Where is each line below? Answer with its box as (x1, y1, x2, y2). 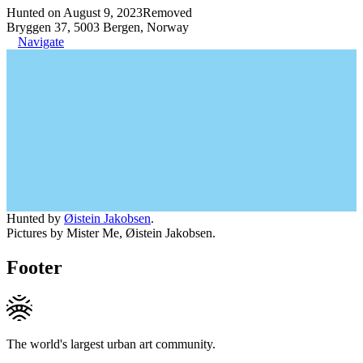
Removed (143, 5, 192, 19)
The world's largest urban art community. (6, 336, 216, 351)
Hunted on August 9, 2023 (6, 5, 143, 19)
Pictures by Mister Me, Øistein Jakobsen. (6, 225, 216, 240)
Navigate (18, 34, 64, 49)
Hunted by (6, 211, 64, 225)
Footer (6, 256, 62, 278)
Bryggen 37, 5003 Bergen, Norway (6, 19, 189, 34)
